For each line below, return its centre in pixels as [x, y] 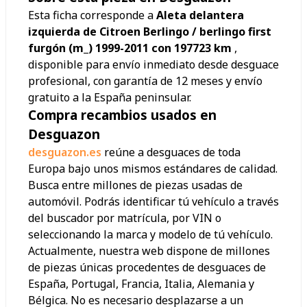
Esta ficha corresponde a [92, 15]
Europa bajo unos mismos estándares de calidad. [153, 169]
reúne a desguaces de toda [172, 152]
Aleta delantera [200, 15]
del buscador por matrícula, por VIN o [125, 218]
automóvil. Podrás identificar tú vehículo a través [153, 202]
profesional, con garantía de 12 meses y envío [145, 81]
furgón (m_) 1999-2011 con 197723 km [131, 48]
